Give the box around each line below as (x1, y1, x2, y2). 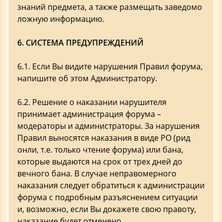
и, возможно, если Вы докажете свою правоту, (17, 204, 196, 215)
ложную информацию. (17, 13, 104, 24)
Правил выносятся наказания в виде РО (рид (17, 132, 190, 143)
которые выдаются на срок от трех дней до (17, 156, 182, 167)
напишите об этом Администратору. (17, 73, 157, 84)
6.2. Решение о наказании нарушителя (17, 97, 166, 108)
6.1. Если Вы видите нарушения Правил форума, (17, 61, 203, 72)
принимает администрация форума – (17, 109, 161, 119)
